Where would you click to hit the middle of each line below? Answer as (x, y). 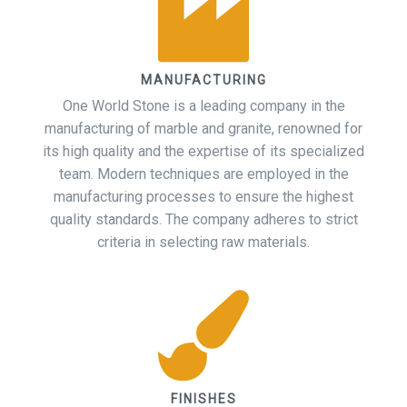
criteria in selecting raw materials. (203, 243)
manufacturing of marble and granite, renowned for (203, 129)
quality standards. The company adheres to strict (203, 220)
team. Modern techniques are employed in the (203, 174)
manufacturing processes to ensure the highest (203, 197)
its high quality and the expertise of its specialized (203, 152)
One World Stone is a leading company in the (203, 106)
